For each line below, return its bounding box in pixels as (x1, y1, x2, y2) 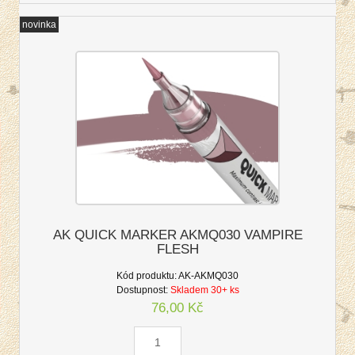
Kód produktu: (116, 270, 177, 282)
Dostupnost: (116, 284, 168, 296)
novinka (22, 19, 56, 31)
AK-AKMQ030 (178, 270, 239, 282)
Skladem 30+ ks (170, 284, 239, 296)
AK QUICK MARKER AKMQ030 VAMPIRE (52, 227, 303, 243)
